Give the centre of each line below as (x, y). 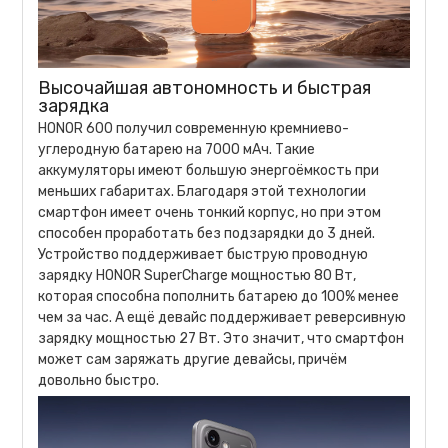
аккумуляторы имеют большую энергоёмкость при (209, 171)
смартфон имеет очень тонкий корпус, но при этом (210, 213)
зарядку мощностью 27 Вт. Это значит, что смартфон (221, 339)
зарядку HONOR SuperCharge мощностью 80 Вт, (197, 276)
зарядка (74, 106)
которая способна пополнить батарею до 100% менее (219, 297)
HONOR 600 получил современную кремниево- (194, 129)
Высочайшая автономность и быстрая (205, 88)
